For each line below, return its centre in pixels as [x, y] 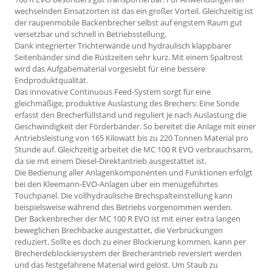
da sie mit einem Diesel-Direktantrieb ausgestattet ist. [110, 161]
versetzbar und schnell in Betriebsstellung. [90, 34]
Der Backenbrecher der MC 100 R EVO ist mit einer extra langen [127, 219]
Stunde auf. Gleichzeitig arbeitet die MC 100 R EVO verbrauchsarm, [134, 150]
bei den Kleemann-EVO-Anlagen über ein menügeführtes [116, 184]
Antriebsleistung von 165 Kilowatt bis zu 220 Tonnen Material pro [131, 138]
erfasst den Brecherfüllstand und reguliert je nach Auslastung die [131, 115]
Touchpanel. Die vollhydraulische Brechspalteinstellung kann [124, 196]
